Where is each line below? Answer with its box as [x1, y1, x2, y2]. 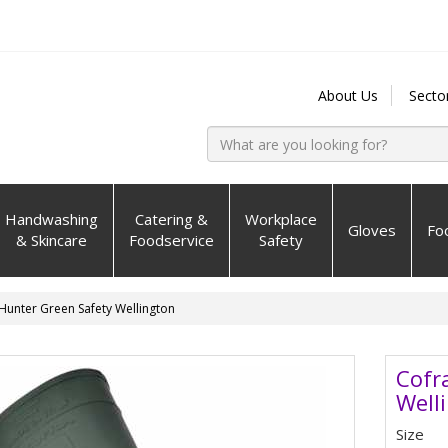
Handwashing [5, 209, 98, 229]
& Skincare [16, 230, 87, 250]
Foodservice [129, 230, 214, 250]
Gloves [348, 220, 396, 240]
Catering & [135, 209, 208, 229]
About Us [317, 86, 378, 105]
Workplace [245, 209, 317, 229]
